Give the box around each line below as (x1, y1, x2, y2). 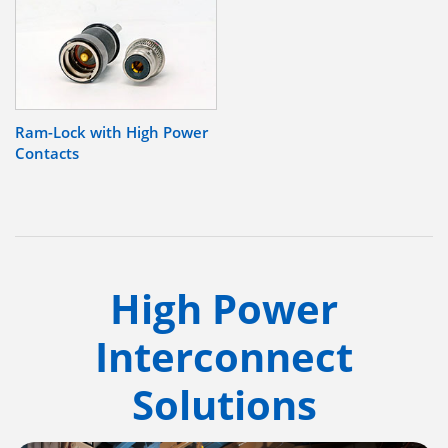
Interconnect (95, 329, 353, 385)
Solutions (131, 377, 317, 433)
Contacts (15, 143, 79, 164)
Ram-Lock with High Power (15, 122, 208, 143)
